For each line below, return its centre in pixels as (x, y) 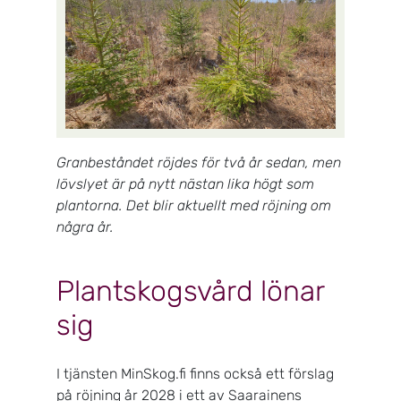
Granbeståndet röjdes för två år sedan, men (199, 163)
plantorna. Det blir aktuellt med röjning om (194, 206)
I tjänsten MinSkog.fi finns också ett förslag (195, 374)
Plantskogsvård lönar (190, 291)
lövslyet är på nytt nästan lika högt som (185, 184)
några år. (87, 227)
